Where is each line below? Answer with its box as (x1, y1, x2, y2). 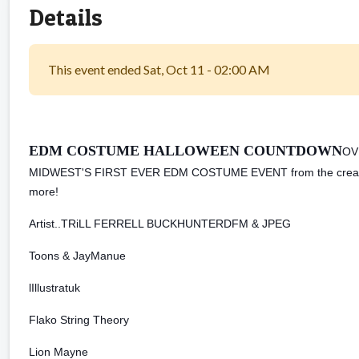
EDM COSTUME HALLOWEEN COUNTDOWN (29, 142, 342, 159)
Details (29, 2, 103, 31)
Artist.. (29, 216, 61, 230)
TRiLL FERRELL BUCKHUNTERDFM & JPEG (61, 216, 291, 230)
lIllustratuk (29, 280, 80, 294)
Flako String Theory (29, 313, 129, 326)
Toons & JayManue (29, 248, 126, 262)
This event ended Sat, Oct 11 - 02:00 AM (48, 61, 270, 77)
